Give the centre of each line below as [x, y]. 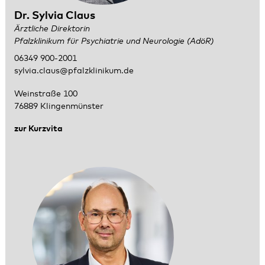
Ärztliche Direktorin [52, 29]
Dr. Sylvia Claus [54, 16]
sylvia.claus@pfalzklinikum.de [74, 71]
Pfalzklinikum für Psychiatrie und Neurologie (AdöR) [114, 41]
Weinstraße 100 [46, 94]
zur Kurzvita [38, 129]
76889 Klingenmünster [59, 106]
